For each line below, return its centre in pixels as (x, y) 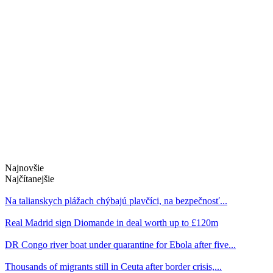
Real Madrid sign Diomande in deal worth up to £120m (112, 223)
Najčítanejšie (30, 179)
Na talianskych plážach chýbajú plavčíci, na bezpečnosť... (116, 201)
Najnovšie (24, 168)
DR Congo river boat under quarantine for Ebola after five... (120, 245)
